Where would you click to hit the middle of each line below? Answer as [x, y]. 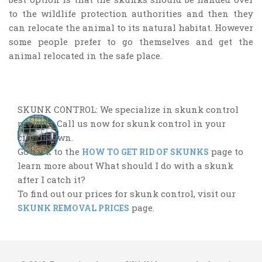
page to [226, 152]
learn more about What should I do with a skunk [125, 166]
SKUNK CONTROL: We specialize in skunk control [128, 110]
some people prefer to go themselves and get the [131, 41]
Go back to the [50, 152]
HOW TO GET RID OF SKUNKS [145, 152]
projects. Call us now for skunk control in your [122, 124]
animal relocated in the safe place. [85, 55]
